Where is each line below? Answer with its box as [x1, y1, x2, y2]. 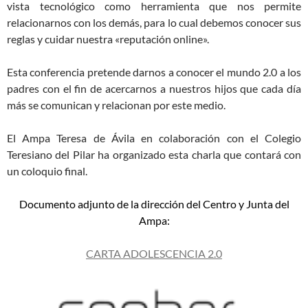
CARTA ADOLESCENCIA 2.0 [86, 247, 222, 261]
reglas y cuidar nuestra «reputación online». [7, 32, 209, 46]
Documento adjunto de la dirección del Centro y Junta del [19, 197, 289, 211]
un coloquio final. [7, 164, 87, 178]
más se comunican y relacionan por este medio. [7, 98, 225, 112]
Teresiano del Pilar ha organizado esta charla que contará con [7, 148, 301, 162]
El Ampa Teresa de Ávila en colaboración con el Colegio [7, 131, 301, 145]
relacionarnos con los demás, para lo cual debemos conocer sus [7, 16, 301, 30]
